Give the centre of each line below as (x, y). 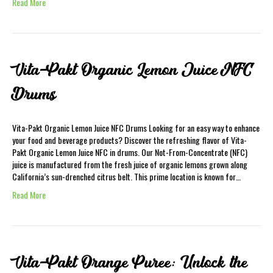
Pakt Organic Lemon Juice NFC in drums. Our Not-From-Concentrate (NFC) (130, 152)
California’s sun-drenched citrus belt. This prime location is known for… (126, 176)
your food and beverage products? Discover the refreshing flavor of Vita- (129, 140)
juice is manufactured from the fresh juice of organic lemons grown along (130, 164)
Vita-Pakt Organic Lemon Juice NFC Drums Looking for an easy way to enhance (136, 128)
